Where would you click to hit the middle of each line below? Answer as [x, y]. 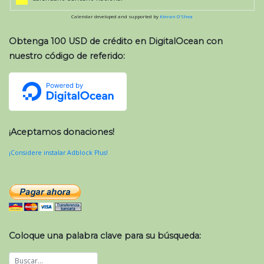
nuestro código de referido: [67, 56]
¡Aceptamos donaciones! [62, 132]
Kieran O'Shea [176, 16]
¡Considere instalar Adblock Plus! [58, 152]
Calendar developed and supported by [115, 16]
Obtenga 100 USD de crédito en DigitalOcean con [116, 41]
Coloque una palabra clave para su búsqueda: [105, 235]
